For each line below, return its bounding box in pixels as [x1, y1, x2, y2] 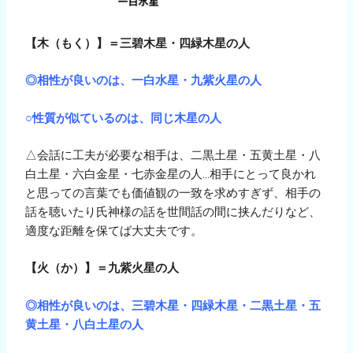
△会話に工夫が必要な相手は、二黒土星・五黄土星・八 [25, 147, 321, 162]
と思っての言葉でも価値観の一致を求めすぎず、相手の [25, 185, 321, 200]
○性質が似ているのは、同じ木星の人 [25, 110, 222, 125]
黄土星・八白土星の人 [25, 317, 144, 332]
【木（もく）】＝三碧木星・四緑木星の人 [25, 35, 251, 50]
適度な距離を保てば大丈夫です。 [25, 223, 203, 238]
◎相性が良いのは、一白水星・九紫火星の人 [25, 73, 262, 88]
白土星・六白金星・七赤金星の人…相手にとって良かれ [25, 166, 317, 181]
